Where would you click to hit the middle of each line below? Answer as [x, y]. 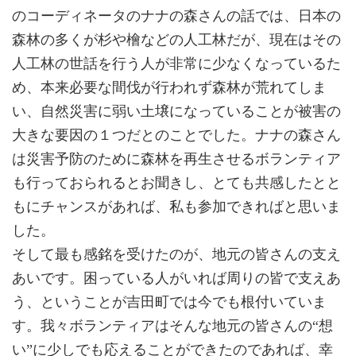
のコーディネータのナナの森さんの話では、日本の [176, 16]
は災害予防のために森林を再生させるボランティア [176, 159]
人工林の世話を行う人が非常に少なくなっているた [176, 64]
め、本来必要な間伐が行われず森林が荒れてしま [169, 88]
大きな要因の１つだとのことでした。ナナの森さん [176, 135]
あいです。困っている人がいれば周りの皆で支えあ [176, 279]
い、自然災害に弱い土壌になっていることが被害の [176, 112]
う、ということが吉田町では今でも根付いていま [169, 302]
